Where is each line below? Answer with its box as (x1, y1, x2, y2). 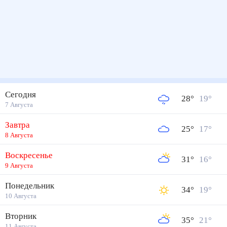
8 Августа (5, 131, 33, 139)
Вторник (5, 211, 40, 221)
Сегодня (5, 89, 38, 100)
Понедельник (5, 181, 60, 191)
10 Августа (5, 192, 37, 200)
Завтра (5, 120, 33, 130)
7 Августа (5, 100, 33, 108)
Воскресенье (5, 150, 58, 161)
